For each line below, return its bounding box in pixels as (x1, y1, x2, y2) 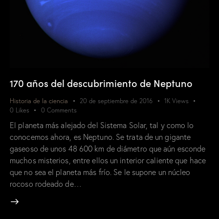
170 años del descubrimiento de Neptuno (10, 75, 193, 89)
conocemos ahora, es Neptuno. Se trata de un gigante (10, 132, 191, 142)
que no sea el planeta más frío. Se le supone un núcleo (10, 167, 191, 177)
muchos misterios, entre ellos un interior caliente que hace (10, 155, 206, 166)
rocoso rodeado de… (10, 179, 82, 189)
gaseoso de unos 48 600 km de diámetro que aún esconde (10, 144, 206, 154)
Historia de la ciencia (10, 96, 68, 105)
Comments (46, 106, 77, 114)
